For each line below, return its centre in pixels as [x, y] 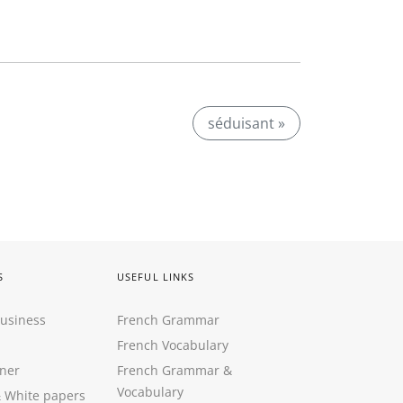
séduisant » [246, 123]
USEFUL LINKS [156, 277]
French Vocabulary [173, 345]
